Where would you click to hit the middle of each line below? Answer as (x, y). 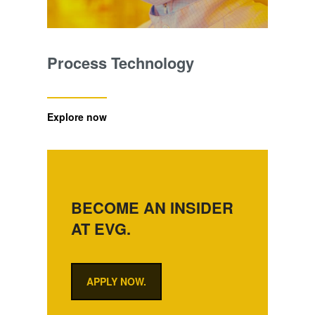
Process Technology (120, 62)
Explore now (77, 117)
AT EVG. (101, 229)
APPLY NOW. (116, 282)
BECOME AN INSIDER (153, 208)
